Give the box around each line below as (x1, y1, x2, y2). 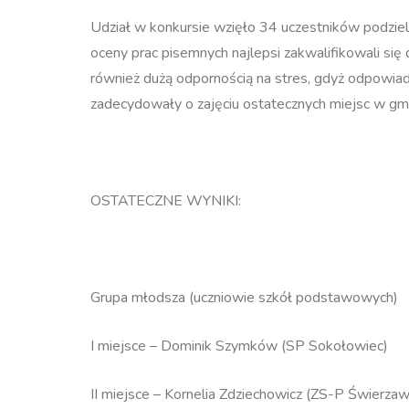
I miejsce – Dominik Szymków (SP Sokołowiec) (89, 335, 388, 356)
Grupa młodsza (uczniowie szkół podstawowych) (89, 287, 398, 308)
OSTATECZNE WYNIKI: (89, 190, 241, 211)
